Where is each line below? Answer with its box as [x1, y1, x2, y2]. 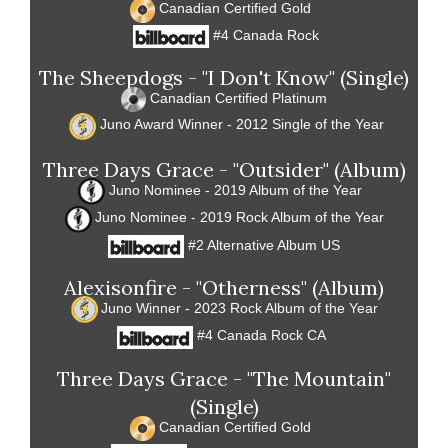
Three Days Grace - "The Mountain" [57, 365, 391, 391]
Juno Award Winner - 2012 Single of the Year [95, 116, 384, 133]
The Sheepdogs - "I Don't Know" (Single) [39, 64, 409, 90]
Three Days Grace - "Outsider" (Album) [42, 156, 406, 182]
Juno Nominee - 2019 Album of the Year [105, 181, 366, 198]
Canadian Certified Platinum [146, 89, 327, 106]
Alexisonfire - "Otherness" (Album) [64, 274, 384, 300]
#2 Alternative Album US [184, 236, 340, 253]
